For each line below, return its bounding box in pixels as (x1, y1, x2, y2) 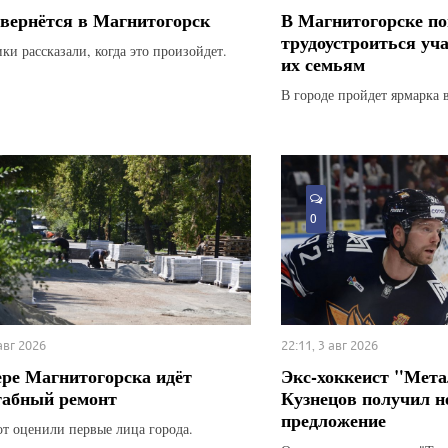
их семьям (280, 50, 365, 77)
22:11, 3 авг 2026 (280, 336, 378, 353)
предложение (280, 406, 386, 433)
